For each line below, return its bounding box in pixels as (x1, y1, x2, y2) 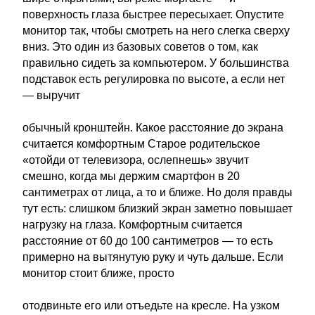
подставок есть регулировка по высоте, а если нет (22, 73, 285, 85)
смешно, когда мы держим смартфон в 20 (22, 170, 240, 182)
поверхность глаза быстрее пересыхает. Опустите (22, 8, 284, 20)
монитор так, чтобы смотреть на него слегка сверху (22, 25, 290, 37)
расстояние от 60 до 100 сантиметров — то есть (22, 235, 273, 247)
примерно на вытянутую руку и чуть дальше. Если (22, 251, 283, 263)
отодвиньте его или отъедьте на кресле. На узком (22, 300, 280, 311)
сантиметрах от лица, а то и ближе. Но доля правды (22, 186, 292, 198)
